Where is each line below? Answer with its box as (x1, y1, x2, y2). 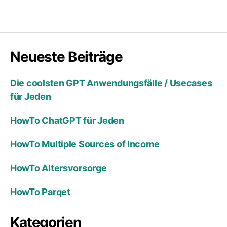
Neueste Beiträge (10, 48, 123, 65)
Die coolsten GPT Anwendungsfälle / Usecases (10, 77, 212, 88)
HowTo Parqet (10, 186, 72, 197)
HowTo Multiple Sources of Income (10, 138, 160, 149)
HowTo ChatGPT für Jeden (10, 115, 124, 126)
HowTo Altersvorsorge (10, 162, 107, 173)
